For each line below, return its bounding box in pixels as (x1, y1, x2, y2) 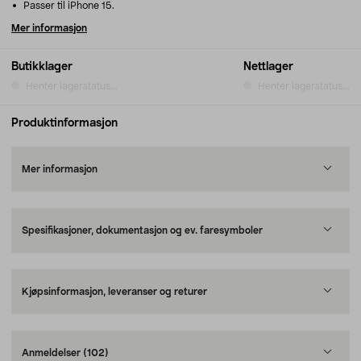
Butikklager (11, 61, 73, 73)
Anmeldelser (22, 348, 83, 358)
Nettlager (243, 61, 293, 73)
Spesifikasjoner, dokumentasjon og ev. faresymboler (22, 226, 263, 235)
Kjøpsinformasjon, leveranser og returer (22, 287, 207, 297)
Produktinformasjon (11, 118, 118, 129)
